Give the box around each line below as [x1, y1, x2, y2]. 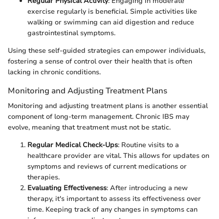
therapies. [27, 172, 60, 182]
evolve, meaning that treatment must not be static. [8, 122, 171, 132]
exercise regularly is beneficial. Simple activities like [27, 6, 197, 16]
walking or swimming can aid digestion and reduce [27, 17, 194, 27]
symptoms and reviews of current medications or [27, 161, 187, 171]
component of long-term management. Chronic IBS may [8, 111, 189, 121]
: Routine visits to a [118, 140, 179, 150]
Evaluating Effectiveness [27, 183, 107, 193]
